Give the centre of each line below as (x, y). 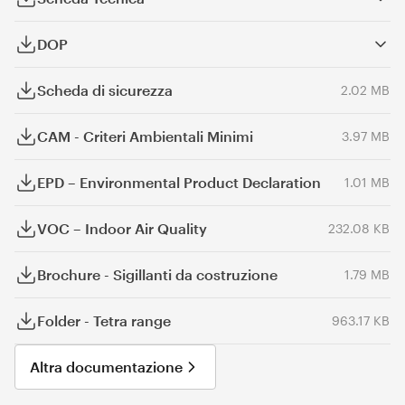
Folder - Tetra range (104, 320)
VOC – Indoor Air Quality (122, 228)
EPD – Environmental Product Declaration (179, 182)
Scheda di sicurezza (105, 90)
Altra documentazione (106, 367)
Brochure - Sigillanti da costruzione (157, 274)
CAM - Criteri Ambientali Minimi (145, 136)
